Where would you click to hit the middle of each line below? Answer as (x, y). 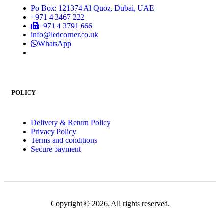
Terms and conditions (64, 140)
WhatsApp (55, 43)
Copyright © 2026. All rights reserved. (110, 203)
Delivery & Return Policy (71, 122)
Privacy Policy (54, 131)
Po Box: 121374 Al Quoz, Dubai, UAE (93, 8)
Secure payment (56, 149)
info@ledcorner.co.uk (65, 34)
